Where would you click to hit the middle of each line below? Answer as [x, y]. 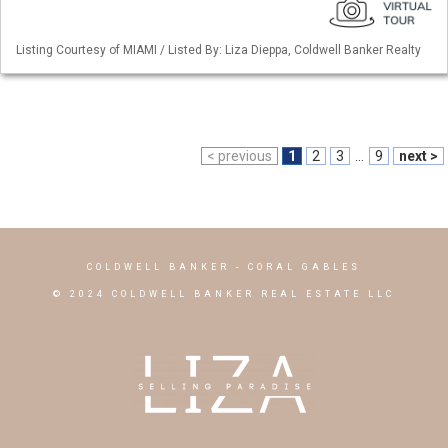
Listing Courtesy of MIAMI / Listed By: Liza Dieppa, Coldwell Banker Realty [218, 50]
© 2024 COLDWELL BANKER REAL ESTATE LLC [224, 294]
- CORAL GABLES [295, 267]
